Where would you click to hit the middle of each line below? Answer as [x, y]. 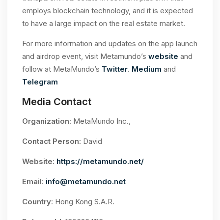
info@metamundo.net [86, 182]
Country [37, 202]
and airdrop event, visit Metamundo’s [85, 56]
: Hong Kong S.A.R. [83, 202]
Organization [46, 121]
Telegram [40, 82]
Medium [147, 69]
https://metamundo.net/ [100, 162]
